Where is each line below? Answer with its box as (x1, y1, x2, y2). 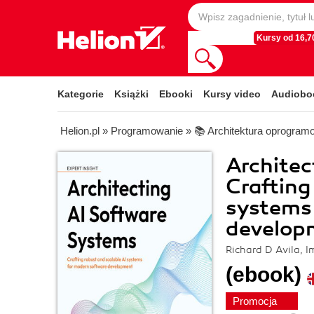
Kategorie (57, 88, 104, 100)
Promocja (233, 295, 280, 307)
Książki (114, 88, 149, 100)
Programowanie (111, 125, 183, 137)
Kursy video (203, 88, 261, 100)
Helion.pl (60, 125, 100, 137)
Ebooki (159, 88, 193, 100)
